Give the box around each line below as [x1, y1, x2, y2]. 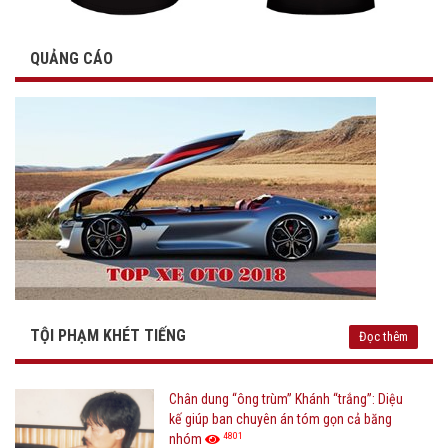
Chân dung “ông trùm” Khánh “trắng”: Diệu [169, 391, 404, 408]
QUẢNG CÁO [30, 49, 113, 69]
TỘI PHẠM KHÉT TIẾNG [30, 326, 186, 346]
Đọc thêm [359, 329, 408, 345]
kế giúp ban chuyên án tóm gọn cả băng [169, 411, 393, 428]
